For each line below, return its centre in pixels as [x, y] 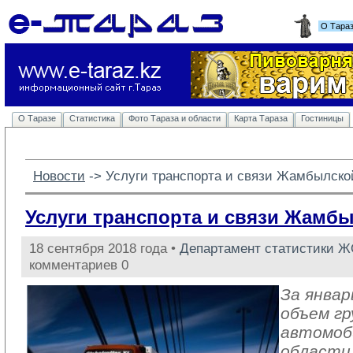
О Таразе [37, 118]
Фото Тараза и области [175, 118]
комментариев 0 [79, 265]
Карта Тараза [261, 118]
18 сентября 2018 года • [104, 248]
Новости [59, 176]
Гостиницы [322, 118]
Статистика [92, 118]
